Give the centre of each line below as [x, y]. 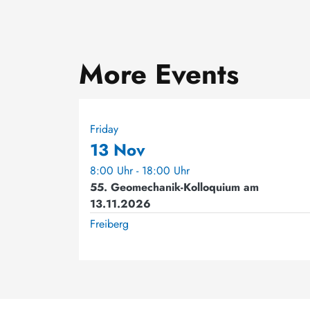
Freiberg [109, 224]
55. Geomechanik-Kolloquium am [174, 187]
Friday [104, 129]
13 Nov [118, 150]
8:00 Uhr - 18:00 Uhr [140, 171]
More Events [159, 74]
